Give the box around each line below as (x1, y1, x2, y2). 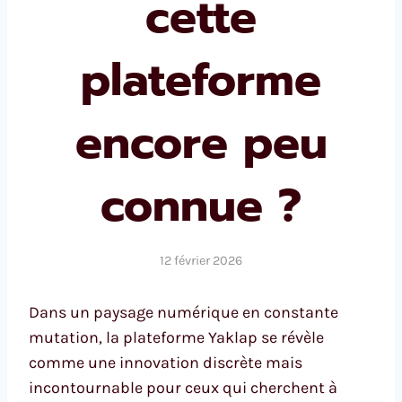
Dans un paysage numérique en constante (29, 301, 338, 322)
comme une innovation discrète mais (29, 352, 302, 372)
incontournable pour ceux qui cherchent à (29, 377, 337, 398)
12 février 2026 (160, 252, 242, 268)
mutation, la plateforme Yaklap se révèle (29, 327, 324, 347)
